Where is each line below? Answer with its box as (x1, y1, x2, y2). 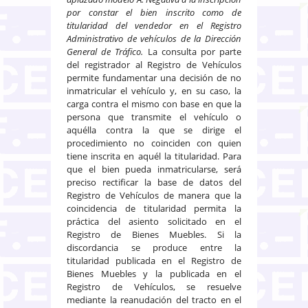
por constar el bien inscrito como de (67, 5, 241, 19)
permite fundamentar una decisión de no (67, 71, 241, 84)
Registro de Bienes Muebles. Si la (67, 228, 241, 241)
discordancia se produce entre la (67, 241, 241, 254)
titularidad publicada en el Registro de (67, 254, 241, 267)
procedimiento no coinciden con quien (67, 136, 241, 149)
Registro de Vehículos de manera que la (67, 188, 241, 201)
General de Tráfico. (67, 45, 144, 58)
